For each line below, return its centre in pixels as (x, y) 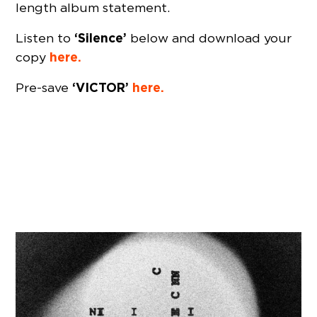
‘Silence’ (101, 38)
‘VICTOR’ (101, 88)
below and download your (209, 38)
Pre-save (44, 88)
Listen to (45, 38)
